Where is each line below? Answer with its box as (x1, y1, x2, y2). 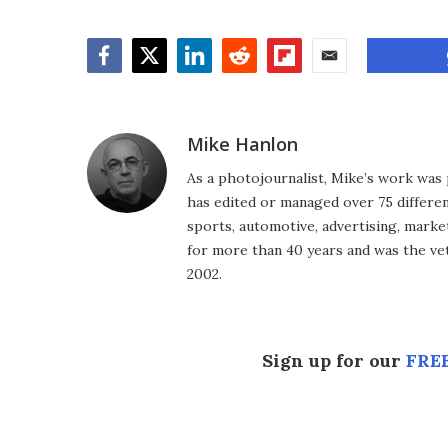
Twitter (131, 72, 196, 96)
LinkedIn (176, 72, 249, 96)
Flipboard (266, 72, 350, 96)
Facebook (86, 72, 169, 96)
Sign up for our (262, 349, 406, 372)
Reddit (221, 72, 277, 96)
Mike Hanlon (187, 132, 298, 156)
